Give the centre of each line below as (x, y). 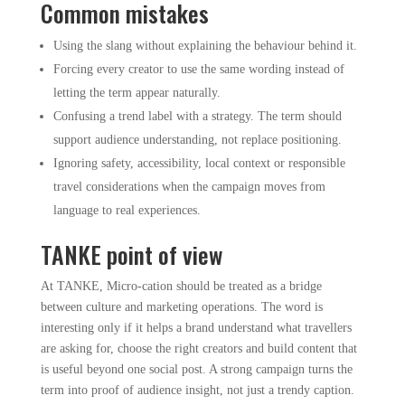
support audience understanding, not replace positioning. (197, 140)
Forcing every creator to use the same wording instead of (198, 69)
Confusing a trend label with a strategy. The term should (197, 116)
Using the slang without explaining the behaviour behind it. (205, 46)
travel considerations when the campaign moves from (189, 187)
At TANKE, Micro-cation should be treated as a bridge (181, 286)
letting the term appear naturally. (137, 93)
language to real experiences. (127, 210)
